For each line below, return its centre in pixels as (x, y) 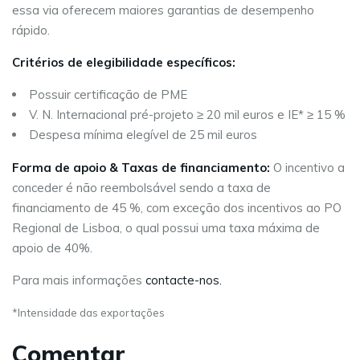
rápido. (31, 30)
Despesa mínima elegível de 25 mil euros (143, 135)
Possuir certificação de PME (108, 94)
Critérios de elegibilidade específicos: (124, 62)
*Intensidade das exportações (88, 313)
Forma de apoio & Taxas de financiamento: (141, 168)
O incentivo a (307, 168)
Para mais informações (79, 280)
